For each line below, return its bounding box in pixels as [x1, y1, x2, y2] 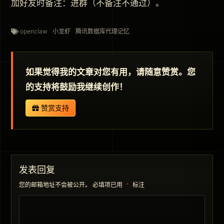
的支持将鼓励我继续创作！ [25, 82, 127, 92]
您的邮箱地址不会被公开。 [19, 181, 91, 189]
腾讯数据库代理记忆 [75, 27, 129, 35]
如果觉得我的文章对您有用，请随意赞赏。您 [25, 67, 195, 77]
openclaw [20, 27, 47, 35]
